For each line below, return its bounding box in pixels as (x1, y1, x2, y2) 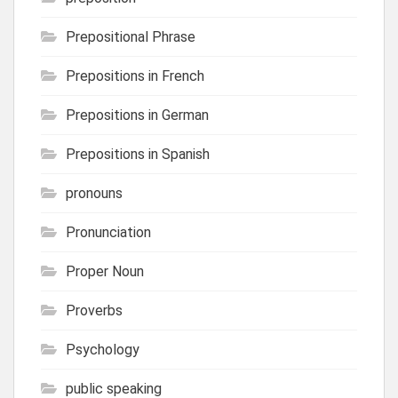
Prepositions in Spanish (66, 145, 210, 163)
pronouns (66, 184, 123, 202)
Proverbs (66, 301, 123, 319)
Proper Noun (66, 262, 144, 280)
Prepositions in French (66, 67, 204, 84)
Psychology (66, 340, 139, 358)
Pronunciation (66, 223, 151, 241)
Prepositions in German (66, 106, 209, 123)
